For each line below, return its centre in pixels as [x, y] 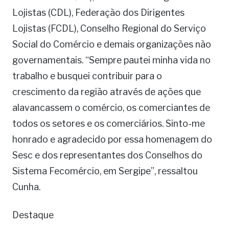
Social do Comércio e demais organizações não [112, 44]
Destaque [33, 215]
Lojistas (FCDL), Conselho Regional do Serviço [109, 29]
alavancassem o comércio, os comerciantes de [111, 108]
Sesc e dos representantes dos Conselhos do [107, 155]
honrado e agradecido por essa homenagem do [112, 140]
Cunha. [26, 187]
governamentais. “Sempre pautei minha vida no [111, 60]
